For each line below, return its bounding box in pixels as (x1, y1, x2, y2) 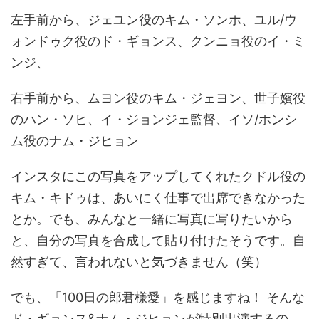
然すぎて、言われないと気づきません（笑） (11, 254, 267, 270)
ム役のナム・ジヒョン (11, 133, 139, 149)
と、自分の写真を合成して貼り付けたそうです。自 (11, 233, 305, 249)
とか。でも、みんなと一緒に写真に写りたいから (11, 211, 293, 227)
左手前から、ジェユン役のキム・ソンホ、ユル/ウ (11, 12, 297, 28)
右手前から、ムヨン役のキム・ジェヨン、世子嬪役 (11, 90, 305, 106)
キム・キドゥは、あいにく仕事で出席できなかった (11, 190, 305, 206)
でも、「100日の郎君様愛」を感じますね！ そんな (11, 290, 305, 305)
